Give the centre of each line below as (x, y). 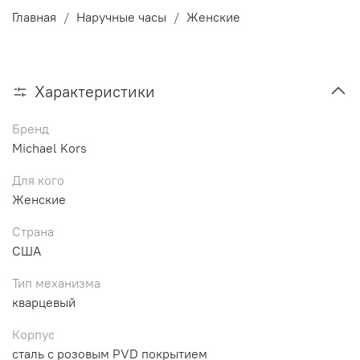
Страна (33, 231)
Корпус (33, 334)
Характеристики (95, 91)
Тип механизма (56, 282)
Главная (34, 16)
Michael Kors (49, 147)
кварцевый (44, 302)
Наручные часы (121, 16)
